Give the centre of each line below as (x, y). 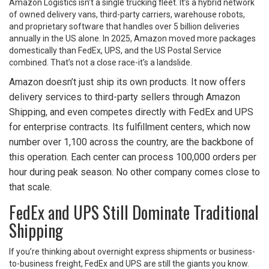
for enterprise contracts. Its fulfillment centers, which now (130, 127)
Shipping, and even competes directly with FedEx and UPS (131, 112)
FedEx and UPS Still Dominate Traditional (134, 213)
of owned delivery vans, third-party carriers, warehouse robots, (127, 15)
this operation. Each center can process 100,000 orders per (133, 157)
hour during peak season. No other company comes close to (134, 172)
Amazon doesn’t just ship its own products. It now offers (127, 82)
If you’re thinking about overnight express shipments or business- (132, 252)
